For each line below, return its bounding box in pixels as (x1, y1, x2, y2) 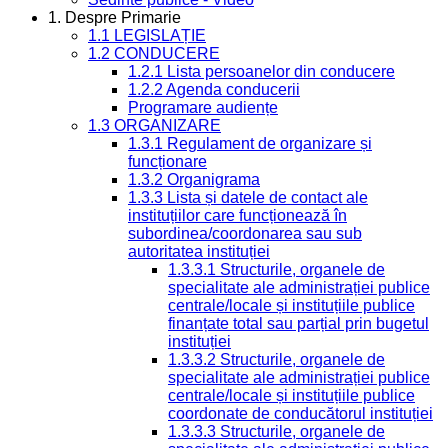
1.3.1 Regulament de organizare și (128, 135, 372, 152)
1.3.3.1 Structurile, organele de (168, 261, 385, 278)
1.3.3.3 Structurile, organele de (168, 423, 385, 440)
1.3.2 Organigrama (128, 171, 260, 188)
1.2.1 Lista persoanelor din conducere (128, 63, 395, 80)
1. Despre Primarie (48, 9, 181, 26)
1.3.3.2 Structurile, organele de (168, 351, 385, 368)
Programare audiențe (128, 99, 278, 116)
